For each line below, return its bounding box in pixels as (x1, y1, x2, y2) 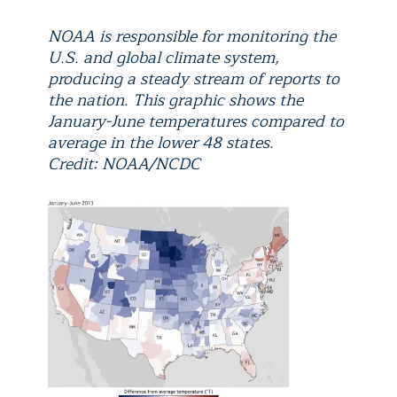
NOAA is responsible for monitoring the (48, 22, 336, 50)
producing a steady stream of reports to (48, 65, 339, 92)
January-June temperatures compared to (48, 107, 344, 135)
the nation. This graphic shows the (48, 86, 303, 113)
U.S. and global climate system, (48, 43, 279, 71)
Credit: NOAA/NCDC (48, 150, 200, 177)
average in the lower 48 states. (48, 128, 274, 156)
